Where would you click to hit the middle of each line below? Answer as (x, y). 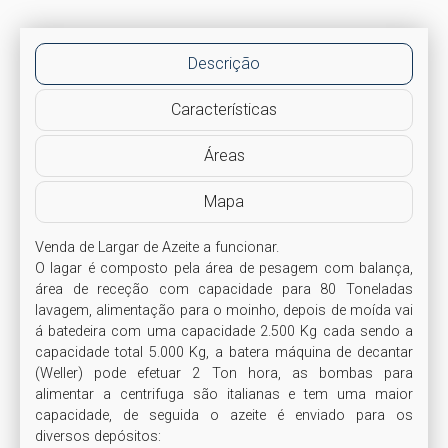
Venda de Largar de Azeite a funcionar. (157, 247)
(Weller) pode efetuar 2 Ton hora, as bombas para (224, 373)
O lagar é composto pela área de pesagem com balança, (224, 268)
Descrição (224, 63)
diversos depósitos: (98, 436)
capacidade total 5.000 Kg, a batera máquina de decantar (224, 352)
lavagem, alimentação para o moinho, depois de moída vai (224, 310)
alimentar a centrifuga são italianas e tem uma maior (224, 394)
